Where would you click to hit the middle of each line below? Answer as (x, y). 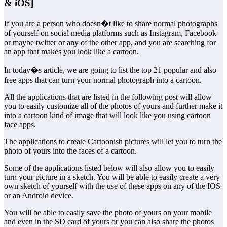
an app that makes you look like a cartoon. (71, 52)
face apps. (20, 125)
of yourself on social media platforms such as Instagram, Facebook (110, 33)
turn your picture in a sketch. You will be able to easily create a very (112, 177)
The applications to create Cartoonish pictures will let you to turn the (113, 142)
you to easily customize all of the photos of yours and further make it (113, 106)
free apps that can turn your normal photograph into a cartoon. (103, 80)
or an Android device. (39, 196)
